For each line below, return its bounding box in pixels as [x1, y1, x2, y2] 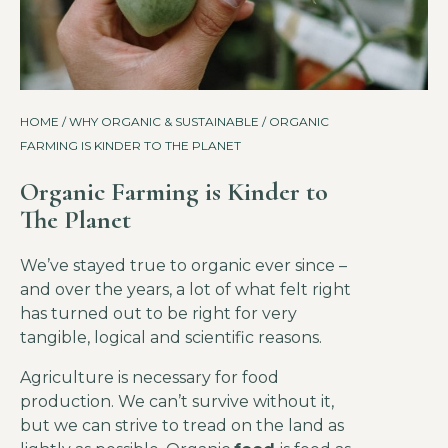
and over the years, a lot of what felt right [20, 280, 351, 300]
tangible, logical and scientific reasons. [20, 328, 322, 348]
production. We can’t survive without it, [20, 392, 334, 412]
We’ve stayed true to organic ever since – [20, 256, 347, 276]
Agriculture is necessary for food [20, 368, 279, 388]
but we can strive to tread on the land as [20, 416, 344, 436]
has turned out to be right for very [20, 304, 297, 324]
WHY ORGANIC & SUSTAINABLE [69, 114, 259, 130]
